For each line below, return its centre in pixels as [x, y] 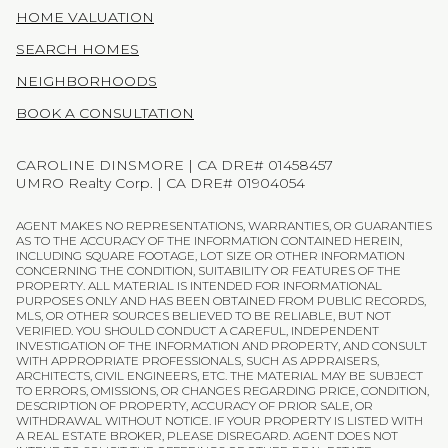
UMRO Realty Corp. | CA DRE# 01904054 [160, 182]
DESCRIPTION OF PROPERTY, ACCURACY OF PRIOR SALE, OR [194, 406]
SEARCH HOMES [77, 48]
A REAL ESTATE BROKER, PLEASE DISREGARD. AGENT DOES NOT [207, 436]
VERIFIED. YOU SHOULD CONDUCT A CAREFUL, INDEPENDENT [197, 331]
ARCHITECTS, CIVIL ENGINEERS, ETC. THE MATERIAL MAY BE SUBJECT [219, 376]
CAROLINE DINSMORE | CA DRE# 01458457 [174, 164]
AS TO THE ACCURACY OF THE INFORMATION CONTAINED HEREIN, [209, 241]
